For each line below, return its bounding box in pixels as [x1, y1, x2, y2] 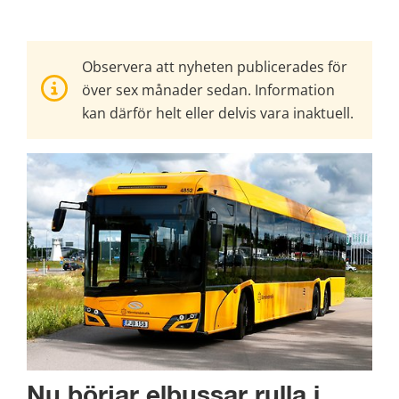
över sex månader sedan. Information [82, 80, 335, 101]
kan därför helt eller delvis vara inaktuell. [82, 103, 354, 124]
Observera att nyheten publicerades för [82, 57, 347, 77]
